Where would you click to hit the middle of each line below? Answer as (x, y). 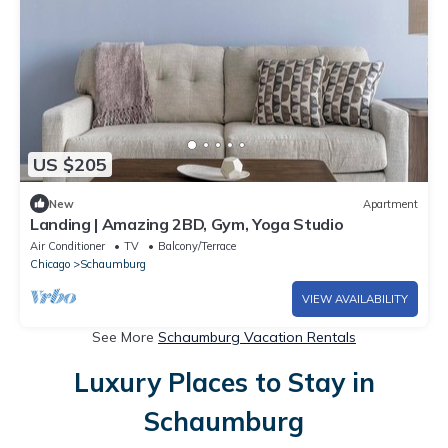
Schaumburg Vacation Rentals (257, 337)
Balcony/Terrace (197, 246)
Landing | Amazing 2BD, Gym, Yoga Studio (187, 224)
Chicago (50, 264)
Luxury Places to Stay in (224, 383)
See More (125, 337)
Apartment (390, 203)
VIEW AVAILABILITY (355, 299)
